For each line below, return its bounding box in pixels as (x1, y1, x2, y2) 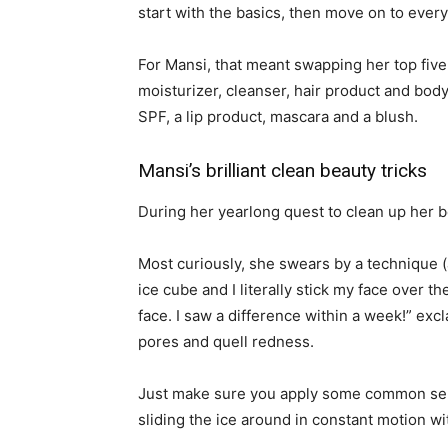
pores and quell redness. (138, 332, 314, 352)
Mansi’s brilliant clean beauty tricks (138, 159, 427, 183)
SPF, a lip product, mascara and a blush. (138, 107, 418, 127)
